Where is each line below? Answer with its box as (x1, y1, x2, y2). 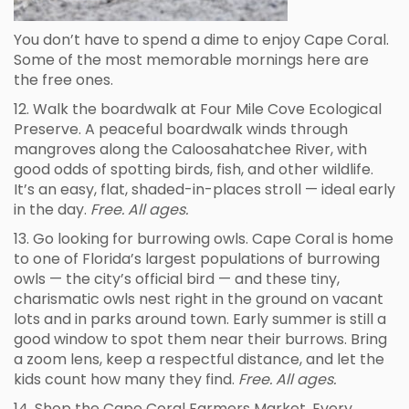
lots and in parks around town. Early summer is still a (14, 309, 386, 330)
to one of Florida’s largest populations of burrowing (14, 248, 380, 269)
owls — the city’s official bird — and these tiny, (14, 268, 340, 289)
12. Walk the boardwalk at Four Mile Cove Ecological (14, 99, 382, 120)
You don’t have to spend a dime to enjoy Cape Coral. (14, 29, 389, 50)
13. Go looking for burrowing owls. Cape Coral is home (14, 228, 393, 249)
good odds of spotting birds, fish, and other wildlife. (14, 159, 373, 180)
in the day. (14, 199, 87, 220)
